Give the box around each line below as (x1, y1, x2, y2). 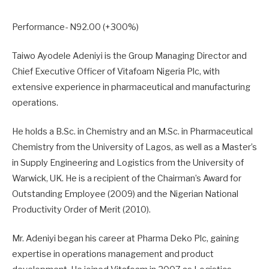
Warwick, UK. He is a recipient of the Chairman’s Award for (12, 173, 241, 184)
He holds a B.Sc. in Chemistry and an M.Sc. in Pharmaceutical (12, 126, 253, 138)
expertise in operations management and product (12, 249, 214, 260)
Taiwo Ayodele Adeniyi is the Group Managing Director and (12, 50, 247, 61)
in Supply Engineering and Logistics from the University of (12, 157, 244, 169)
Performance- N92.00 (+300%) (12, 21, 139, 32)
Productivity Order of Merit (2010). (12, 204, 151, 216)
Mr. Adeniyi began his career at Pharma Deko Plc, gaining (12, 233, 239, 244)
